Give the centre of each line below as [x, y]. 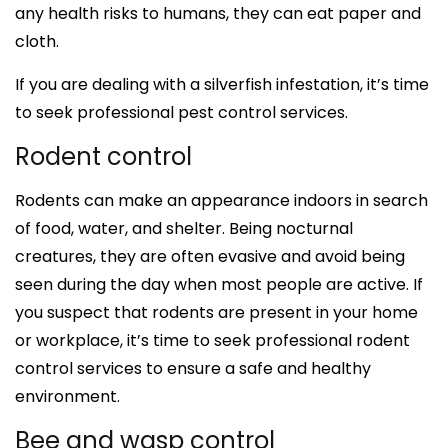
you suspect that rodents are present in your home [216, 312]
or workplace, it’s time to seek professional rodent [212, 340]
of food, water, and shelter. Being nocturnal [184, 228]
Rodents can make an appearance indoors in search [221, 200]
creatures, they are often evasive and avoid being [210, 256]
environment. [67, 396]
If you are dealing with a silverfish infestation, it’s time [222, 84]
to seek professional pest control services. [181, 112]
